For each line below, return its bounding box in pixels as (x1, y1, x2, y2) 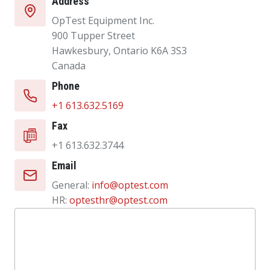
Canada (52, 58, 86, 72)
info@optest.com (92, 178, 168, 192)
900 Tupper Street (52, 28, 135, 42)
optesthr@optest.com (69, 193, 168, 207)
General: (52, 178, 92, 192)
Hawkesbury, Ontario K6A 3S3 (52, 43, 187, 57)
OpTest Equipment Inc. (52, 13, 154, 27)
